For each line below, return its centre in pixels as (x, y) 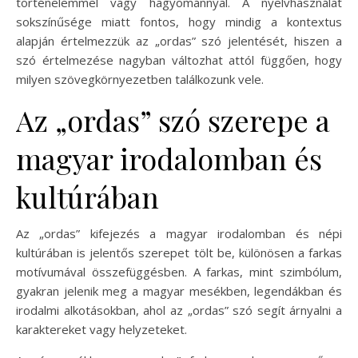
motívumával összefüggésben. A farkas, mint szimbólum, (179, 271)
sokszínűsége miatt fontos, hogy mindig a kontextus (179, 21)
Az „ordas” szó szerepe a (173, 119)
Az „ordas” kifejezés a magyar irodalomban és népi (179, 233)
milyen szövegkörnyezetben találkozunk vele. (140, 79)
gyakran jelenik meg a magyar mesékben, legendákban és (179, 290)
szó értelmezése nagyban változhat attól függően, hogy (179, 60)
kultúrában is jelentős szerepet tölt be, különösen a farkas (179, 252)
